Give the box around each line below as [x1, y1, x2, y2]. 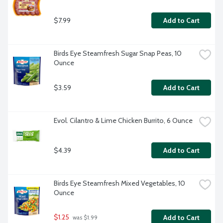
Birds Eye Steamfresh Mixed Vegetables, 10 [54, 179, 185, 188]
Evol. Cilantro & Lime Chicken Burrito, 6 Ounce [54, 116, 193, 125]
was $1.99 [71, 214, 98, 222]
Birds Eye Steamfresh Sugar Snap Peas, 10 [54, 49, 182, 58]
